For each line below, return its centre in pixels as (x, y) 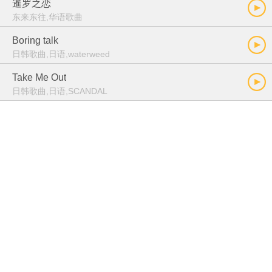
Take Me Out (39, 77)
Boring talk (35, 40)
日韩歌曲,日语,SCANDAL (60, 91)
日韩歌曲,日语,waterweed (61, 54)
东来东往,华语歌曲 (47, 17)
